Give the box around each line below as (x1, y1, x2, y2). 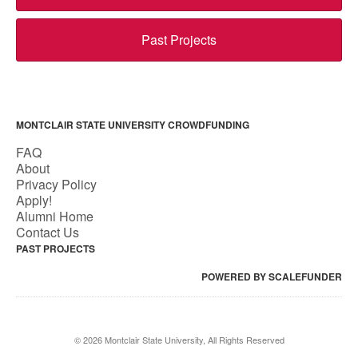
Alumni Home (16, 207, 93, 225)
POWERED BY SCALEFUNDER (201, 269, 342, 284)
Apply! (16, 191, 52, 209)
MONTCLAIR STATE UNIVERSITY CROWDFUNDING (16, 117, 249, 132)
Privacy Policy (16, 175, 97, 193)
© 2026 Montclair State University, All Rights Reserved (74, 333, 284, 346)
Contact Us (16, 223, 79, 241)
